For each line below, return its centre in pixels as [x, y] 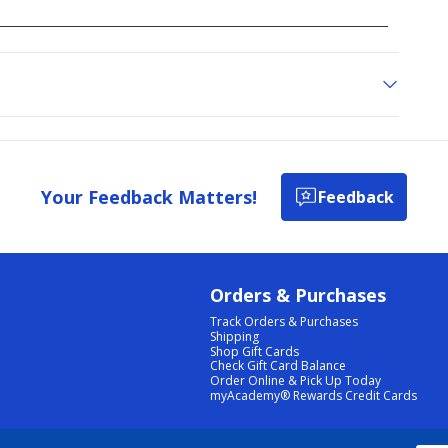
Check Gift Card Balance [278, 366]
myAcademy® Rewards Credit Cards [314, 395]
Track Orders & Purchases [284, 322]
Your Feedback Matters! [149, 196]
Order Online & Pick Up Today [296, 381]
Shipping [235, 336]
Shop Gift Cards [255, 351]
